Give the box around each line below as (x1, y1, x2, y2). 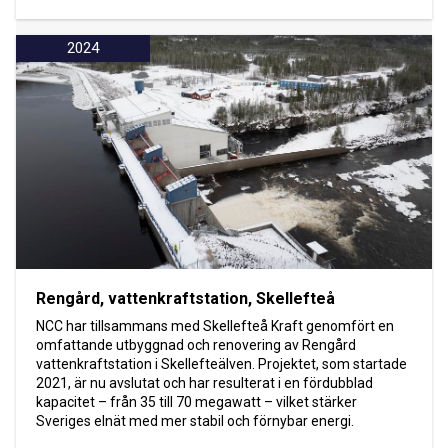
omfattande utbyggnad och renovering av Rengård (36, 337, 356, 354)
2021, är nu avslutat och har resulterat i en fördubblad (36, 375, 373, 392)
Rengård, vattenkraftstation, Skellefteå (36, 289, 335, 309)
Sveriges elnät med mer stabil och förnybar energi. (36, 413, 354, 430)
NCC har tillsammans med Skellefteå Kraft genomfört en (36, 318, 394, 335)
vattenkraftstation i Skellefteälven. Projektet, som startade (36, 356, 407, 373)
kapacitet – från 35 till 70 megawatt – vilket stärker (36, 394, 357, 411)
